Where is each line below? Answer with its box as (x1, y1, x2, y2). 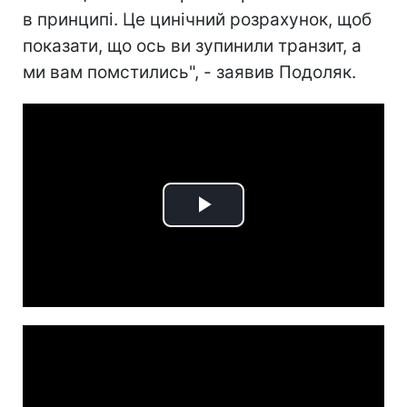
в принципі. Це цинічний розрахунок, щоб (23, 8, 372, 30)
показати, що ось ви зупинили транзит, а (23, 35, 362, 56)
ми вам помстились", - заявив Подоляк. (23, 61, 356, 83)
